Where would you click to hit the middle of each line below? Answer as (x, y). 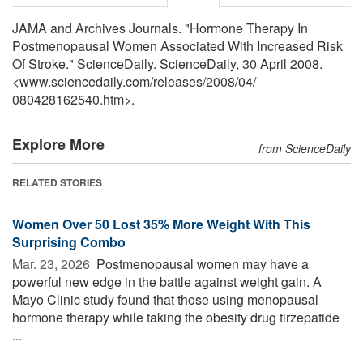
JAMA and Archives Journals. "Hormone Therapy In (160, 28)
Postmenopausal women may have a (201, 263)
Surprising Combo (69, 241)
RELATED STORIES (57, 182)
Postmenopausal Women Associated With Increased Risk (177, 45)
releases (178, 81)
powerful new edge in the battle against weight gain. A (167, 281)
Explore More (58, 144)
